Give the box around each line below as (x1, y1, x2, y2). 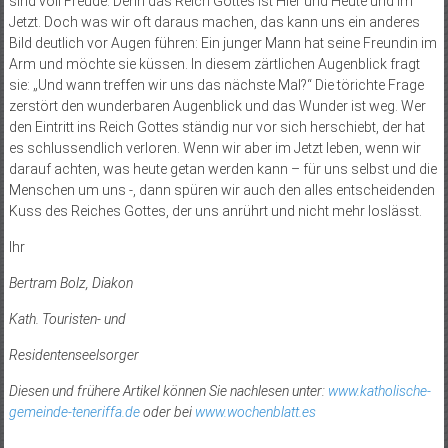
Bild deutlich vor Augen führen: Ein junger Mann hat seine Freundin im (8, 35, 437, 52)
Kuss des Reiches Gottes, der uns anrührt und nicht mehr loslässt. (8, 203, 422, 220)
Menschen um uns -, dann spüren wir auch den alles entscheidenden (8, 182, 435, 199)
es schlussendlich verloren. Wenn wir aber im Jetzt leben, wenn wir (8, 140, 421, 157)
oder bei (139, 404, 195, 421)
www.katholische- (327, 383, 431, 400)
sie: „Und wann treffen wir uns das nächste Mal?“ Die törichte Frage (8, 77, 424, 94)
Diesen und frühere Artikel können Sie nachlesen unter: (8, 383, 328, 400)
